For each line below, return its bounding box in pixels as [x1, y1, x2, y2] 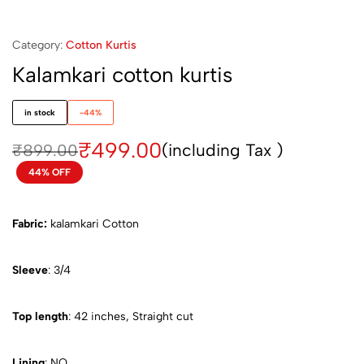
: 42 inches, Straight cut [68, 310, 193, 324]
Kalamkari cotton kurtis [12, 62, 232, 89]
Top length [12, 310, 68, 324]
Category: [12, 38, 66, 53]
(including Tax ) [162, 140, 284, 161]
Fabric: [12, 217, 47, 232]
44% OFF [28, 167, 71, 179]
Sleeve [12, 263, 48, 278]
